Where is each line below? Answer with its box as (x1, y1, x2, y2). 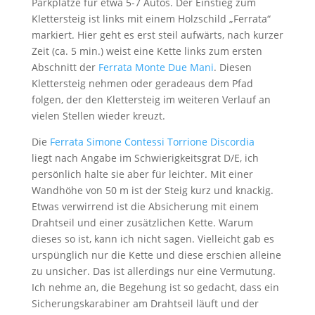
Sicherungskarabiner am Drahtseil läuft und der (31, 297, 259, 310)
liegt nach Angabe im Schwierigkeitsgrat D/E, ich (31, 151, 259, 165)
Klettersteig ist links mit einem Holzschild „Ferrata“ (31, 12, 271, 25)
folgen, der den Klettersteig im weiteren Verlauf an (31, 93, 271, 106)
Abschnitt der (31, 60, 98, 74)
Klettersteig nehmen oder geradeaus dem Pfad (31, 77, 253, 90)
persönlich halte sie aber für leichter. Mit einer (31, 167, 253, 181)
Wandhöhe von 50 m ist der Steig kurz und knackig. (31, 184, 274, 197)
